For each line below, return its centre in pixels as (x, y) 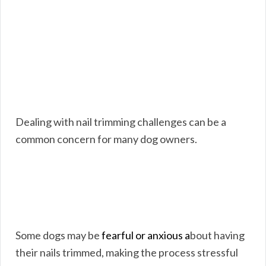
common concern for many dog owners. (106, 139)
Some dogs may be (58, 235)
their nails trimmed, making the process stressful (127, 252)
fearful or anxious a (146, 235)
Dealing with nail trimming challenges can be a (121, 121)
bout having (217, 235)
